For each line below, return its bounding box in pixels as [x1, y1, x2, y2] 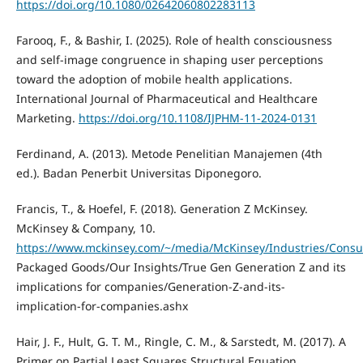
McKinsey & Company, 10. [15, 220, 156, 236]
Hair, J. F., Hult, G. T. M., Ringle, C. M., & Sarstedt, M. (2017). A [15, 333, 346, 349]
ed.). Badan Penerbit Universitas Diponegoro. [15, 164, 262, 181]
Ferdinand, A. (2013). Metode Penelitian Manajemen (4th [15, 145, 322, 161]
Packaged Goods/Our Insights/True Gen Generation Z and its [15, 258, 346, 275]
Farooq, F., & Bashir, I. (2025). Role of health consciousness [15, 32, 332, 48]
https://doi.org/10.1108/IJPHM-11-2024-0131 [78, 109, 317, 126]
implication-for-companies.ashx [15, 297, 188, 314]
